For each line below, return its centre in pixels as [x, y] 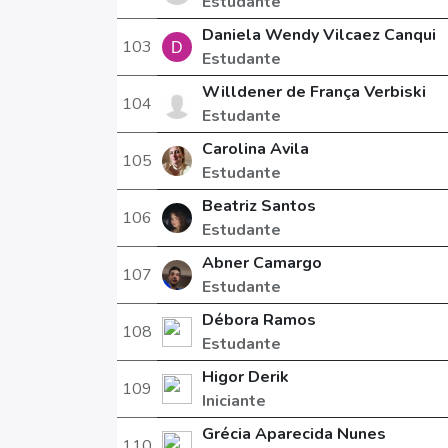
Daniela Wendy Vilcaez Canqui [318, 35]
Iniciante [233, 401]
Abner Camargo [261, 263]
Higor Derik [245, 377]
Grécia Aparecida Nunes [293, 434]
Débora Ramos [258, 320]
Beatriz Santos [258, 206]
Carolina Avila [255, 149]
